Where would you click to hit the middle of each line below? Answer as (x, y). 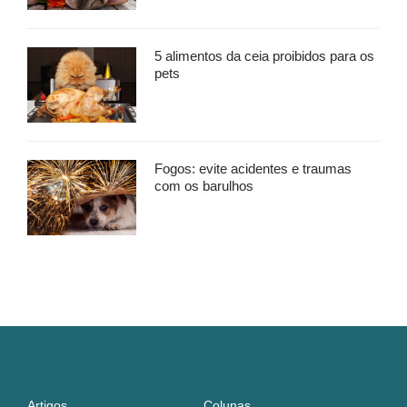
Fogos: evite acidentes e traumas (253, 168)
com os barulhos (204, 185)
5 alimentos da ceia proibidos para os (264, 55)
